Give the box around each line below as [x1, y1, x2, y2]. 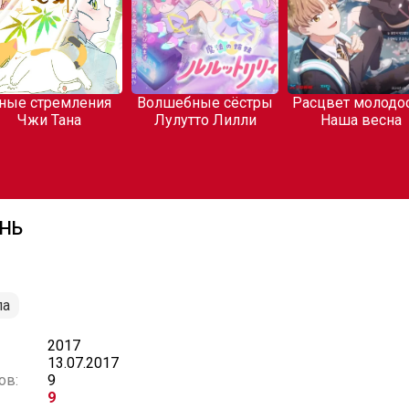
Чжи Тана [4, 111, 68, 129]
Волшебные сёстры [123, 94, 260, 111]
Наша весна [307, 111, 389, 129]
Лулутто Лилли [141, 111, 244, 129]
